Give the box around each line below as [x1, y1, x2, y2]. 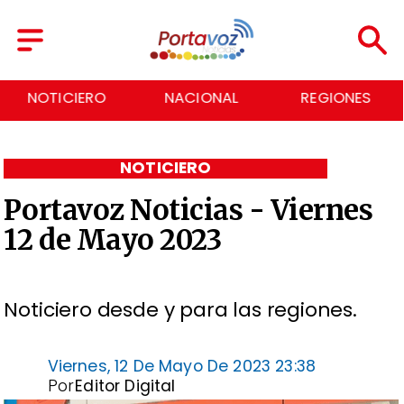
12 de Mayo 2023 [4, 223, 222, 258]
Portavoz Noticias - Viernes [4, 193, 373, 228]
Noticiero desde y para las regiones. [4, 296, 357, 325]
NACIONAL [164, 87, 239, 109]
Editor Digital [75, 374, 176, 397]
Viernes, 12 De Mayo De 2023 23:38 [47, 354, 317, 377]
